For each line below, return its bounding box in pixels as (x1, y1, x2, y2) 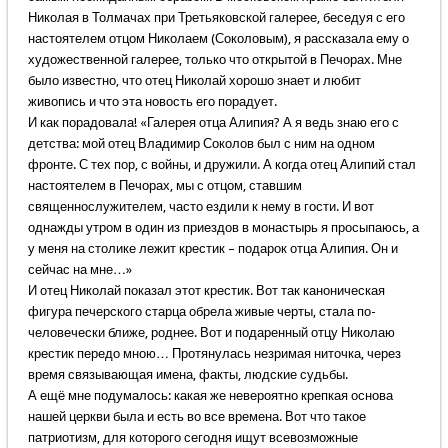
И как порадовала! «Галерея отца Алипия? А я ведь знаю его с (27, 115, 399, 131)
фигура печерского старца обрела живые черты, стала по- (27, 304, 376, 320)
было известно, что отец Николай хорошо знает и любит (27, 73, 361, 89)
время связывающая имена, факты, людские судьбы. (27, 367, 348, 383)
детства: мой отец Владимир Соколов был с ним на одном (27, 136, 375, 152)
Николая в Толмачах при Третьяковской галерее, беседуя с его (27, 10, 405, 26)
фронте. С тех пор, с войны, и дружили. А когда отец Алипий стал (27, 157, 416, 173)
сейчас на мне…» (27, 262, 132, 278)
